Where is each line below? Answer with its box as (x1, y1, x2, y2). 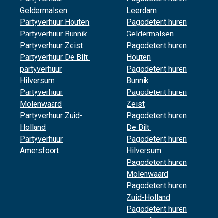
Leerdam (126, 6, 157, 15)
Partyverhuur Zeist (20, 41, 83, 50)
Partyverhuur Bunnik (20, 29, 88, 38)
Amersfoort (20, 146, 59, 155)
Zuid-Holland (126, 193, 170, 202)
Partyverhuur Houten (20, 18, 90, 27)
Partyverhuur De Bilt (20, 53, 90, 62)
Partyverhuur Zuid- (20, 111, 83, 120)
